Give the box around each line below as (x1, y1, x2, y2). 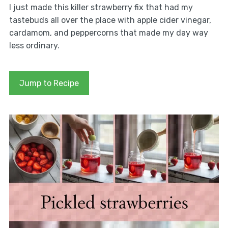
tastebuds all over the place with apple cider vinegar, (9, 15, 211, 25)
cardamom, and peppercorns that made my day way (9, 27, 208, 38)
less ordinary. (9, 40, 60, 50)
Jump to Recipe (19, 78, 79, 88)
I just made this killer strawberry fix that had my (9, 2, 193, 12)
